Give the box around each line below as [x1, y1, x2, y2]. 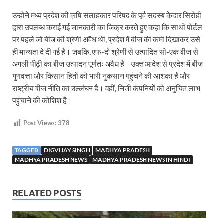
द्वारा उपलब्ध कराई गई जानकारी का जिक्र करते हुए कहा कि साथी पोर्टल [12, 22, 202, 32]
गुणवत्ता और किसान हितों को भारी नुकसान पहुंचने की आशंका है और [12, 71, 190, 81]
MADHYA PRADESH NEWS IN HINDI [92, 155, 190, 163]
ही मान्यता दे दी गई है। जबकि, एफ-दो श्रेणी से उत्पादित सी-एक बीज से [12, 47, 198, 56]
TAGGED [15, 146, 38, 154]
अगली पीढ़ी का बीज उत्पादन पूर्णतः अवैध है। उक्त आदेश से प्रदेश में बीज [12, 59, 203, 69]
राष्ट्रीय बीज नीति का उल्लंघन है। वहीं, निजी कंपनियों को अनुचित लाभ [12, 83, 200, 93]
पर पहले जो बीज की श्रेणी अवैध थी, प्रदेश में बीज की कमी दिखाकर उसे [12, 35, 200, 44]
